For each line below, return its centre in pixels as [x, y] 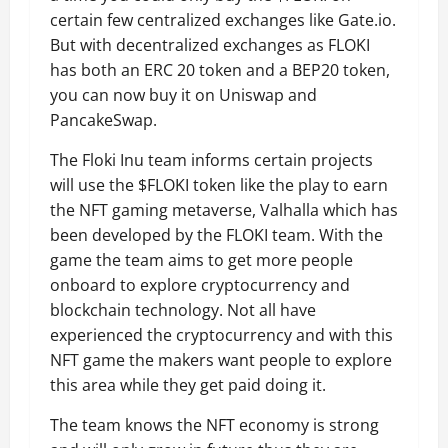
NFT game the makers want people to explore [221, 360]
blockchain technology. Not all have [183, 310]
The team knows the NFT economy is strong [214, 425]
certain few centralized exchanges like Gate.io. [223, 20]
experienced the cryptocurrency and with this [221, 335]
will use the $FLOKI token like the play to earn [219, 185]
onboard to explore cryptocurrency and [200, 285]
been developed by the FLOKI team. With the [216, 235]
